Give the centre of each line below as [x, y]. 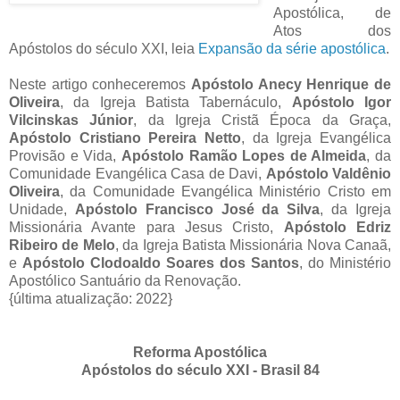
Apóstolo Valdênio [328, 173]
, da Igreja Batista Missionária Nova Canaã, [253, 245]
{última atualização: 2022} [91, 298]
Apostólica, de [332, 12]
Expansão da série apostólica [292, 48]
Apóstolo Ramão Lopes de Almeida [244, 155]
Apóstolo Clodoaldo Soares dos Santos [161, 262]
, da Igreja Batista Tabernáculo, [176, 102]
